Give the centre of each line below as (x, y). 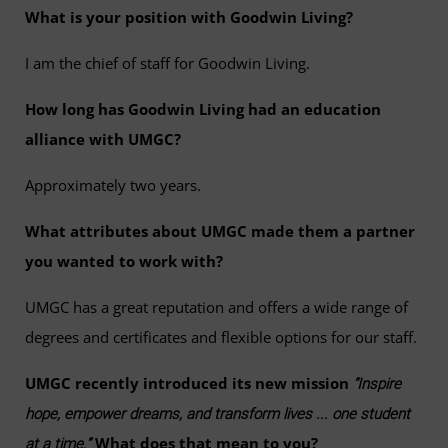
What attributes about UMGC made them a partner (220, 230)
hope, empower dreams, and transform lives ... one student (217, 413)
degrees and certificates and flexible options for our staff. (221, 336)
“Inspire (375, 383)
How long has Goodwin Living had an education (203, 108)
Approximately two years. (113, 184)
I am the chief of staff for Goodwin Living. (167, 62)
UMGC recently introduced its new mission (187, 382)
